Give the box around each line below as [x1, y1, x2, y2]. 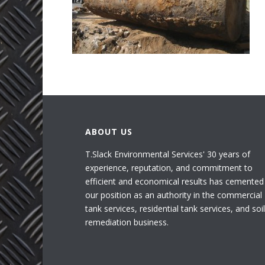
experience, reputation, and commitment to [85, 162, 253, 173]
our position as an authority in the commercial [85, 189, 262, 201]
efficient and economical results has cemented [85, 176, 264, 187]
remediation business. [85, 216, 169, 228]
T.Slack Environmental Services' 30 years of [85, 148, 250, 160]
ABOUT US [85, 126, 132, 137]
